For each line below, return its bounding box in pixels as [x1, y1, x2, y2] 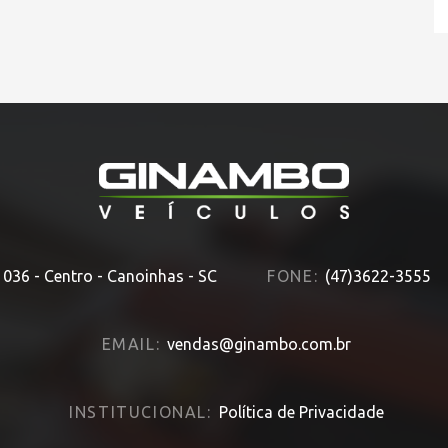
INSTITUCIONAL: [69, 403, 212, 422]
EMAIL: [101, 335, 161, 354]
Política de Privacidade [218, 403, 384, 422]
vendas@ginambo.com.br [167, 335, 352, 354]
